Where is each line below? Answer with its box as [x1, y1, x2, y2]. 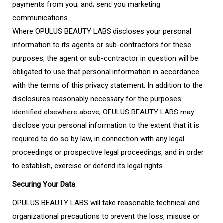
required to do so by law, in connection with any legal [12, 134, 184, 143]
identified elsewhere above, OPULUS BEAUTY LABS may [12, 108, 194, 116]
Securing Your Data [12, 180, 75, 189]
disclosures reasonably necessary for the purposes [12, 94, 181, 103]
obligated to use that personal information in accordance [12, 67, 199, 76]
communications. [12, 13, 69, 22]
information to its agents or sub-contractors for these [12, 40, 191, 49]
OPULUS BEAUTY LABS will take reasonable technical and [12, 198, 200, 207]
